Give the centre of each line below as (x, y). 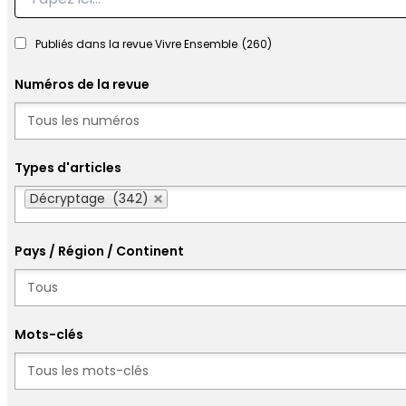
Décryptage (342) (89, 198)
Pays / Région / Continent (99, 251)
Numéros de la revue (82, 84)
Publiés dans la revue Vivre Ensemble (136, 44)
